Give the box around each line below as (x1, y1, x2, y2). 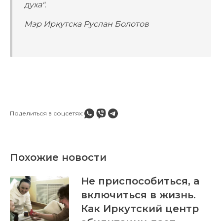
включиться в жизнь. (80, 188, 196, 201)
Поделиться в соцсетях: (10, 109, 83, 117)
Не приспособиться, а (80, 175, 199, 187)
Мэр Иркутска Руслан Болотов (24, 19, 149, 29)
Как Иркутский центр (80, 202, 199, 215)
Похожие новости (10, 151, 107, 163)
